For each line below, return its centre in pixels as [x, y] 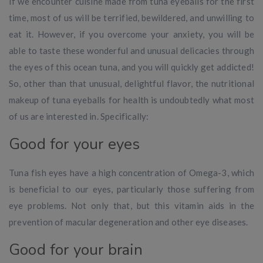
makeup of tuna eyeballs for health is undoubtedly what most [131, 100]
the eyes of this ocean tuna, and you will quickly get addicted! [131, 67]
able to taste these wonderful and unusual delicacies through [131, 50]
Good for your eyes [75, 144]
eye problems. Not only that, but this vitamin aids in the [131, 205]
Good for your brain [76, 249]
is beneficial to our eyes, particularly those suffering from [131, 189]
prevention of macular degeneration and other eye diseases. [129, 222]
